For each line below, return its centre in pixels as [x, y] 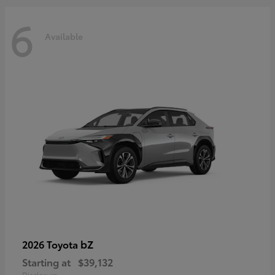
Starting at [46, 262]
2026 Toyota [51, 244]
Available [64, 37]
